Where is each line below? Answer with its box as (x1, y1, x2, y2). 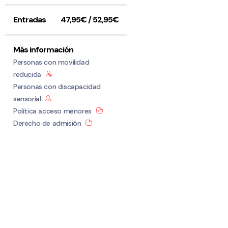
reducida (13, 70, 41, 79)
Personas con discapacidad (13, 82, 101, 91)
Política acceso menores (13, 106, 92, 116)
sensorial (13, 94, 41, 103)
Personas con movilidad (13, 58, 90, 67)
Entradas (13, 14, 46, 25)
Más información (13, 44, 73, 55)
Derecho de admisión (13, 119, 81, 128)
